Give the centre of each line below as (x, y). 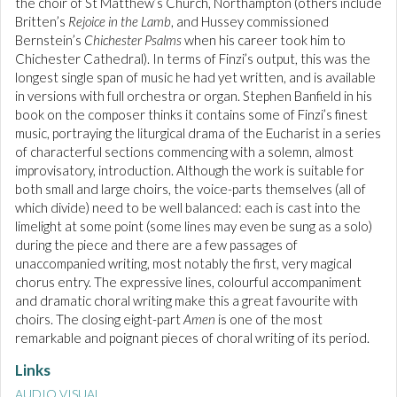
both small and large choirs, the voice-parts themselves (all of (191, 189)
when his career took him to (264, 40)
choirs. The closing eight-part (99, 319)
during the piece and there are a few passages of (156, 245)
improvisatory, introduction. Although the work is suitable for (190, 171)
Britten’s (42, 22)
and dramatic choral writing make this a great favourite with (187, 301)
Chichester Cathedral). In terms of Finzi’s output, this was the (193, 59)
